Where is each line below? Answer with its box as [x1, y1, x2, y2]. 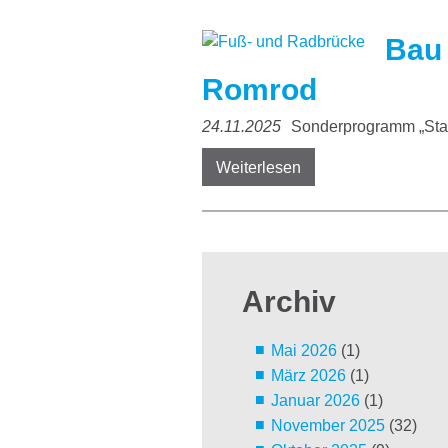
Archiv [242, 285, 336, 319]
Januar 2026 [270, 392, 360, 410]
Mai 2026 [270, 342, 337, 360]
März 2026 [270, 367, 346, 385]
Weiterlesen [216, 159, 301, 177]
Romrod [202, 73, 317, 107]
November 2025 [270, 417, 385, 435]
